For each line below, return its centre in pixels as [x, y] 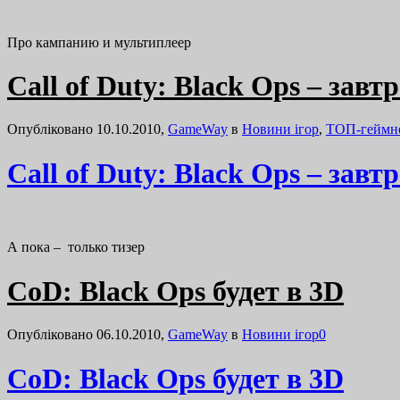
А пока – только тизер [76, 247]
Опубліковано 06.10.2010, [87, 335]
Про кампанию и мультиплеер [99, 42]
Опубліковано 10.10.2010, [87, 129]
